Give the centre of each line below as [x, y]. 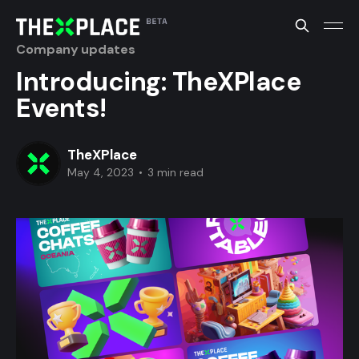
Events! [61, 108]
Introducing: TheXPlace [159, 81]
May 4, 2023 [101, 173]
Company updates [76, 49]
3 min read [174, 173]
